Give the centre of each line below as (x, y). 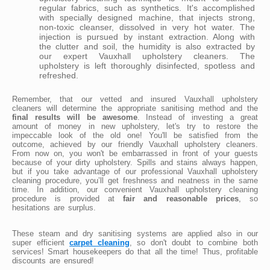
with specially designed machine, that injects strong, (147, 17)
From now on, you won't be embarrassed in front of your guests (135, 153)
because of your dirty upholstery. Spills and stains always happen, (135, 162)
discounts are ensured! (53, 260)
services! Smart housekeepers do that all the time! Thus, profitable (135, 251)
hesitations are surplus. (54, 207)
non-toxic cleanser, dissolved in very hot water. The (147, 27)
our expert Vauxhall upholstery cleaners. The (147, 56)
